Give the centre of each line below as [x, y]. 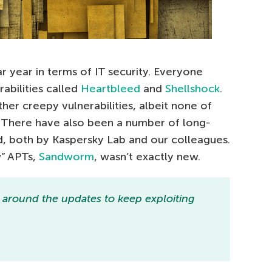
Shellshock [192, 89]
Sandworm [66, 157]
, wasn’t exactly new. [147, 157]
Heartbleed [110, 89]
